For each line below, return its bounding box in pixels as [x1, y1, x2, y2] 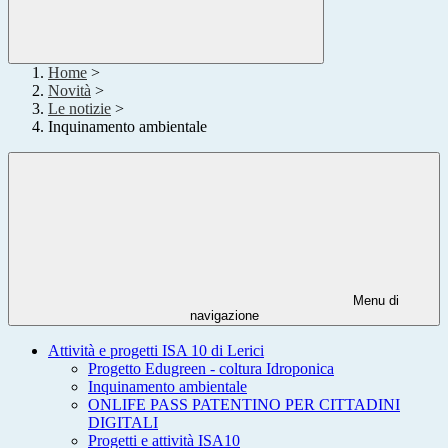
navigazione [189, 308, 259, 324]
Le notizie [48, 100, 111, 118]
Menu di [349, 293, 399, 309]
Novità [48, 82, 91, 100]
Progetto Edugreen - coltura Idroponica [88, 360, 334, 378]
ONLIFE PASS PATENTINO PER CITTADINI [88, 396, 400, 414]
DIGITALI [88, 414, 158, 432]
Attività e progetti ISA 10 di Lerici [48, 342, 264, 360]
